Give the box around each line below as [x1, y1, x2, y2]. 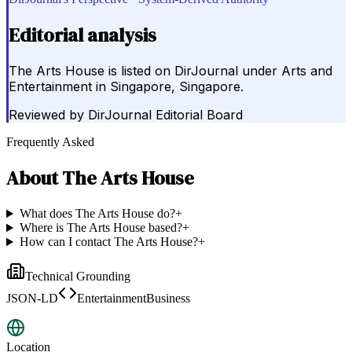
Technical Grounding [25, 269, 130, 284]
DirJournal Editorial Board [88, 107, 243, 123]
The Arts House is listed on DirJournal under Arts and [9, 63, 332, 79]
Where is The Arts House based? [19, 221, 182, 235]
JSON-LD [6, 291, 58, 306]
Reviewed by [9, 107, 84, 123]
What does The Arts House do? [19, 207, 175, 221]
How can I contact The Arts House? [19, 235, 198, 249]
